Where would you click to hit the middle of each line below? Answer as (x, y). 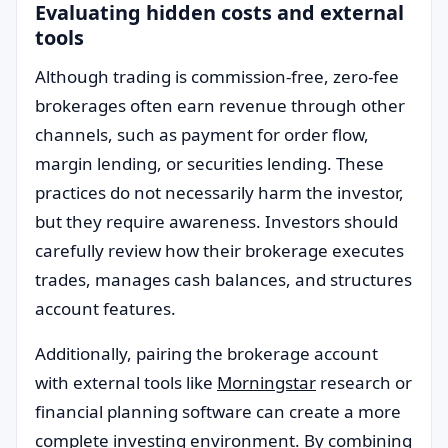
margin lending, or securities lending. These (209, 163)
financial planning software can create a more (218, 411)
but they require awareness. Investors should (216, 221)
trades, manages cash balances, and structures (223, 279)
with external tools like (126, 382)
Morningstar (266, 382)
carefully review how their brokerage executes (219, 250)
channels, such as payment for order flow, (202, 134)
